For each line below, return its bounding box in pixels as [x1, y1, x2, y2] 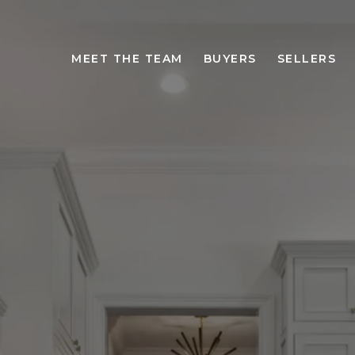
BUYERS [203, 52, 257, 66]
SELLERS [277, 52, 336, 66]
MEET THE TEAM [71, 52, 183, 66]
